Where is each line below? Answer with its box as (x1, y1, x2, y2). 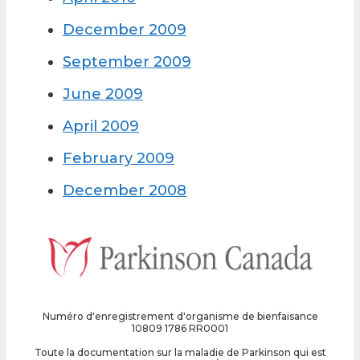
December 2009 (63, 21, 186, 39)
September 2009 (63, 53, 191, 72)
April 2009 (63, 117, 139, 136)
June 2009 (63, 85, 143, 104)
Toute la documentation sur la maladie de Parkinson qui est (34, 346, 326, 358)
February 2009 (63, 149, 174, 168)
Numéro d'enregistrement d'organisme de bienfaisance (42, 309, 318, 322)
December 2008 (63, 182, 186, 200)
